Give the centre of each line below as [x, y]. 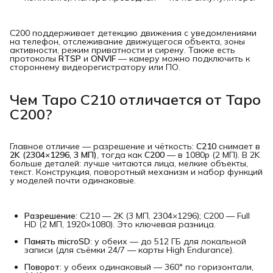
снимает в [238, 146]
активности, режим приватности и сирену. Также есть [122, 50]
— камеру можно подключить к [183, 58]
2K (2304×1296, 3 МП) [53, 154]
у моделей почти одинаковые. [73, 180]
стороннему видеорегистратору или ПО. [95, 67]
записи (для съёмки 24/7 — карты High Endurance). [129, 250]
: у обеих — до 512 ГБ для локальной [168, 241]
